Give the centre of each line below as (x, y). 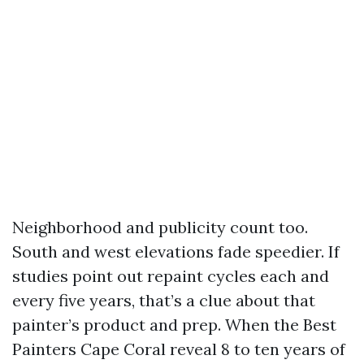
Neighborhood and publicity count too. (160, 227)
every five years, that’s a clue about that (164, 300)
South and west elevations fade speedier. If (176, 251)
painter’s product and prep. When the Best (174, 325)
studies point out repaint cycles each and (171, 276)
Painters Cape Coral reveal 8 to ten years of (179, 349)
